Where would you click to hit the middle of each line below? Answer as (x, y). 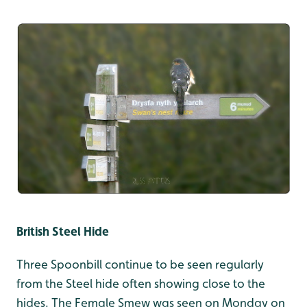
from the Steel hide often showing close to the (141, 284)
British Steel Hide (63, 232)
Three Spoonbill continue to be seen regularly (140, 265)
